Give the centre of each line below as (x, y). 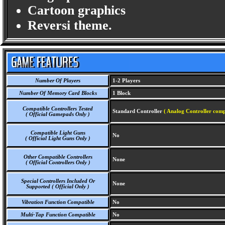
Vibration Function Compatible (58, 202)
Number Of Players (58, 81)
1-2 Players (126, 81)
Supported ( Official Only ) (58, 187)
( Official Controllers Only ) (58, 162)
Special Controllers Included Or (58, 181)
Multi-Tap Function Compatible (58, 215)
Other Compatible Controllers (58, 157)
